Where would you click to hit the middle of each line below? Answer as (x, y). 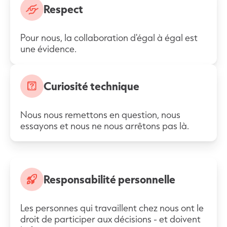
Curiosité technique (91, 86)
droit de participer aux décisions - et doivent (110, 219)
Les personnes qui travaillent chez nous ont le (112, 208)
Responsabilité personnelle (109, 179)
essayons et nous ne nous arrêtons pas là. (105, 126)
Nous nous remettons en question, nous (100, 115)
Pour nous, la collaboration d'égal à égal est (109, 37)
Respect (63, 9)
